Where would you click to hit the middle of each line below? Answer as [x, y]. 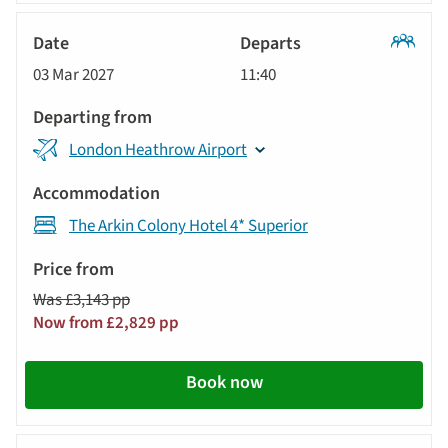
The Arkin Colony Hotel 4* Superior [188, 225]
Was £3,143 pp [81, 299]
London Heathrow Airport [158, 149]
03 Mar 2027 [73, 74]
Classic [415, 62]
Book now [224, 382]
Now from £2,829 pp [106, 322]
